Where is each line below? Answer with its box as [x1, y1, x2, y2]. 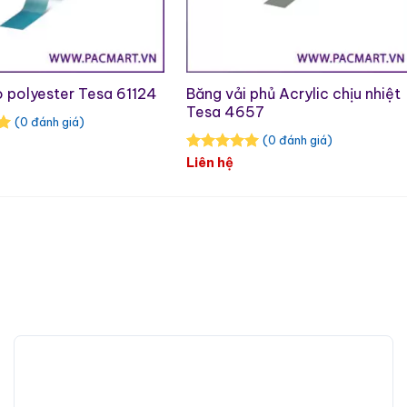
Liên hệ [186, 154, 234, 171]
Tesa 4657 [186, 103, 265, 122]
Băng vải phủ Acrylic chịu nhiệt [186, 84, 402, 104]
